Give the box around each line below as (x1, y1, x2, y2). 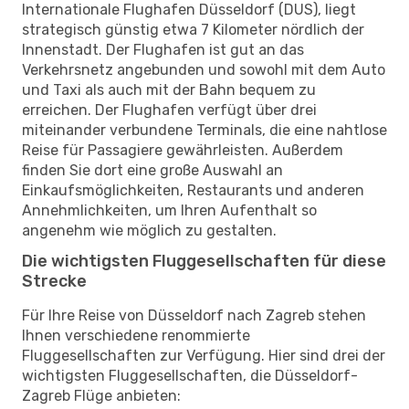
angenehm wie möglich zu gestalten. (22, 221, 277, 239)
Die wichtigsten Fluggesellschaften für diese (22, 250, 386, 271)
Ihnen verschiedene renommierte (22, 326, 250, 344)
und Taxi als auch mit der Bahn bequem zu (22, 80, 316, 99)
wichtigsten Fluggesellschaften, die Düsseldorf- (22, 366, 358, 384)
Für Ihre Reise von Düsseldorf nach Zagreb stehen (22, 306, 366, 324)
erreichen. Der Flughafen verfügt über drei (22, 100, 317, 119)
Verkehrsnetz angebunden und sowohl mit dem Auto (22, 60, 385, 79)
